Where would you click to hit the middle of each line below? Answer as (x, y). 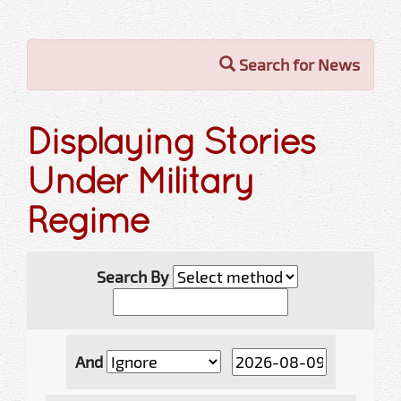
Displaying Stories (171, 141)
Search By (134, 276)
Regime (88, 219)
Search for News (298, 64)
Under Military (141, 180)
